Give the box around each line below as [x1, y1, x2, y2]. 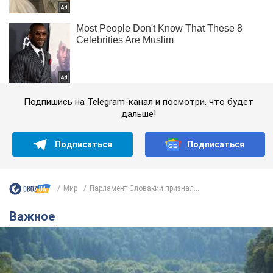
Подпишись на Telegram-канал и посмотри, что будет [24, 96, 253, 107]
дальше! [121, 108, 156, 119]
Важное [17, 208, 55, 224]
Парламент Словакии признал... [90, 184, 199, 193]
